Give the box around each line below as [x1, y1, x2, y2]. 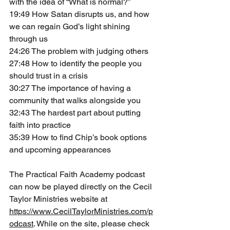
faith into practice [9, 120, 71, 130]
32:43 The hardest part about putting [9, 107, 143, 118]
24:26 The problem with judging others [9, 46, 148, 56]
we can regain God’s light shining [9, 21, 132, 31]
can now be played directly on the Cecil [9, 181, 154, 191]
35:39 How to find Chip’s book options [9, 132, 149, 142]
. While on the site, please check [33, 218, 151, 228]
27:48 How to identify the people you [9, 58, 144, 68]
